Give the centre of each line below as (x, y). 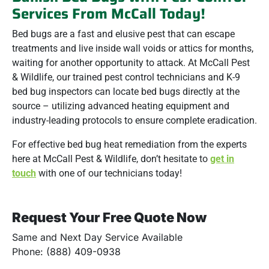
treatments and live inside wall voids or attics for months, (133, 48)
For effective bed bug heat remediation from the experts (129, 144)
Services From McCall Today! (109, 14)
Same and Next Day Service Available (97, 237)
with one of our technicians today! (109, 173)
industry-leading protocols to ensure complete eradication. (134, 120)
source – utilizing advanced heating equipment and (121, 106)
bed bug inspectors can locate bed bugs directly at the (126, 92)
